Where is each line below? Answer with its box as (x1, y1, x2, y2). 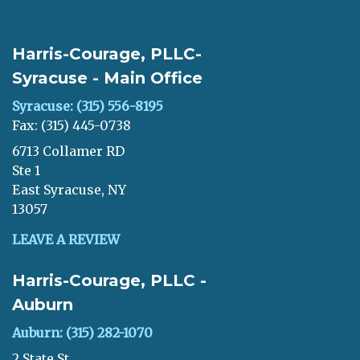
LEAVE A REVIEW (12, 231, 120, 247)
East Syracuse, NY (12, 182, 126, 198)
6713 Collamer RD (12, 143, 125, 159)
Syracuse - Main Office (12, 68, 202, 88)
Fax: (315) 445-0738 (12, 117, 131, 133)
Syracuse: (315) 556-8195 (12, 98, 163, 114)
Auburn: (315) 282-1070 (12, 325, 153, 341)
